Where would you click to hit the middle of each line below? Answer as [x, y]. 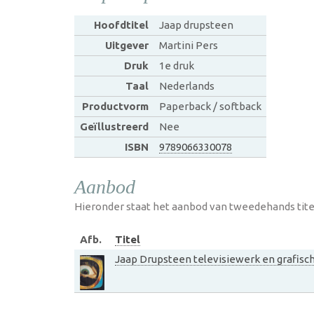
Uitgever [127, 45]
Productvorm [115, 106]
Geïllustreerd [114, 127]
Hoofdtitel [121, 25]
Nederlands [186, 86]
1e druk [176, 66]
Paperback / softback [210, 106]
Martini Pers [188, 45]
